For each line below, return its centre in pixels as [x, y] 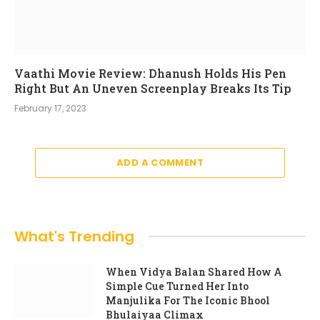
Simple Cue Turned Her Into [177, 286]
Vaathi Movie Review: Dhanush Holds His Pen [150, 73]
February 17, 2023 [50, 108]
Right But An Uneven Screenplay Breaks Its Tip [153, 88]
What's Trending [74, 236]
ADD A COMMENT [160, 162]
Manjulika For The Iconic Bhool [188, 300]
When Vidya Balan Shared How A [194, 271]
